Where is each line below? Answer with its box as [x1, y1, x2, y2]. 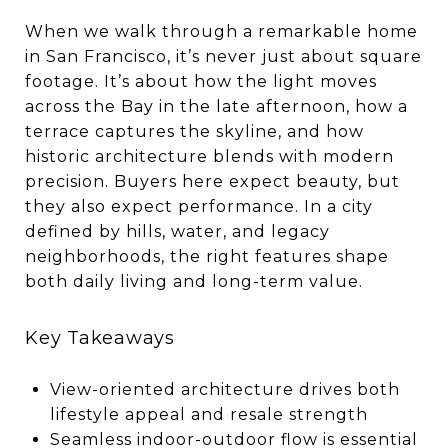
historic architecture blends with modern [25, 147, 394, 166]
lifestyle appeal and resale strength [49, 404, 368, 424]
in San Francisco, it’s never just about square [25, 47, 422, 66]
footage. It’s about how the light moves [25, 72, 377, 91]
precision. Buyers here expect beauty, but [25, 172, 400, 191]
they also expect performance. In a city [25, 197, 373, 216]
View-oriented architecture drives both [49, 379, 400, 399]
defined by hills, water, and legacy [25, 222, 330, 241]
